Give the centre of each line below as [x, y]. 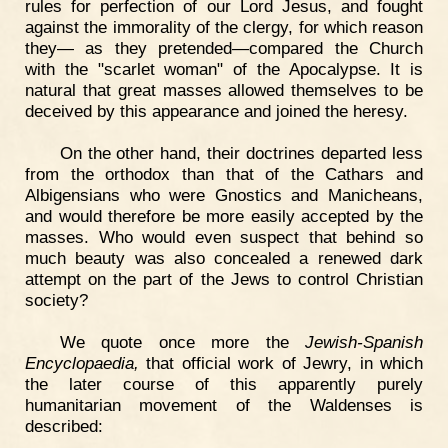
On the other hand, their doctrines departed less [241, 153]
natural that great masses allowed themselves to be [224, 90]
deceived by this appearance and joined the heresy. [216, 111]
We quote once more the [182, 341]
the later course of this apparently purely [224, 383]
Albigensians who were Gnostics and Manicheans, [224, 195]
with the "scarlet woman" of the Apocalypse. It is [224, 69]
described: [64, 425]
